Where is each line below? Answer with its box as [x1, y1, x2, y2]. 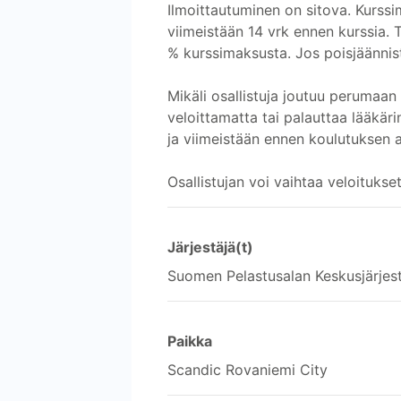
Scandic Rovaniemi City [167, 360, 328, 379]
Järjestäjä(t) [167, 237, 253, 256]
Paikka [167, 331, 212, 350]
